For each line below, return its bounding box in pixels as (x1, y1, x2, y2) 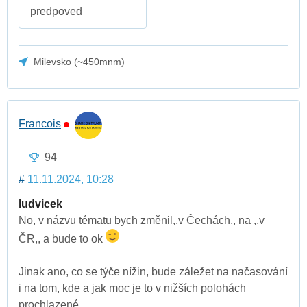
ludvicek (19, 198, 62, 210)
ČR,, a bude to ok (19, 233, 106, 245)
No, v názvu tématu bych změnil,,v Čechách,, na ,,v (19, 214, 265, 227)
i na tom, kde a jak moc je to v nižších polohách (19, 282, 246, 295)
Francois (19, 117, 61, 130)
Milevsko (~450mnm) (34, 56, 125, 67)
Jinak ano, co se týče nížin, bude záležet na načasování (19, 266, 288, 278)
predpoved (30, 5, 82, 17)
